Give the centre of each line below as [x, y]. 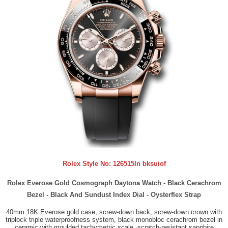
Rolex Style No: [88, 164]
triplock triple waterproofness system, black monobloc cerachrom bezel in [114, 220]
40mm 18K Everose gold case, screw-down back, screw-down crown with [114, 212]
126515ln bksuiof [139, 164]
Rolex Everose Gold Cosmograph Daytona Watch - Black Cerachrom [114, 183]
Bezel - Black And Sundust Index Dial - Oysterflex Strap [114, 195]
